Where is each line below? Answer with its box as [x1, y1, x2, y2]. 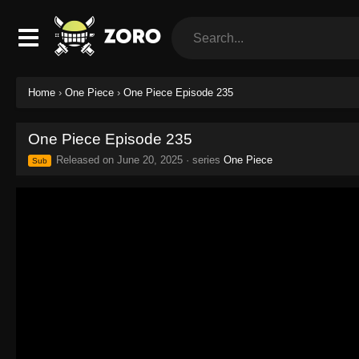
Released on [53, 153, 117, 166]
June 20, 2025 [117, 153, 183, 166]
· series [183, 153, 224, 166]
